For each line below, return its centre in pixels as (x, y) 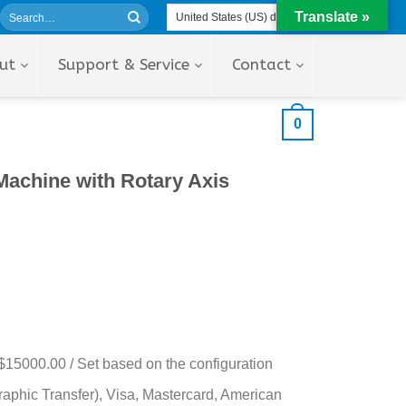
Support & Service (124, 64)
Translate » (332, 17)
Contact (261, 64)
